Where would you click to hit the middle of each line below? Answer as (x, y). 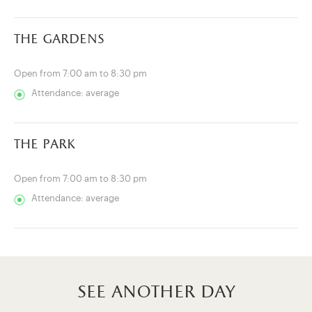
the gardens (59, 40)
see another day (156, 293)
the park (45, 145)
